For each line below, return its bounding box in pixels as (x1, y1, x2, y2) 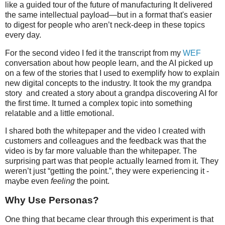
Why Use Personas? (5, 195, 99, 206)
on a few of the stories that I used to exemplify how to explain (5, 68, 219, 77)
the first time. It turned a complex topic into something (5, 98, 192, 107)
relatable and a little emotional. (5, 108, 116, 118)
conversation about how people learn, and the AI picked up (5, 58, 213, 67)
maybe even (5, 177, 51, 186)
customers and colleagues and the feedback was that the (5, 137, 206, 146)
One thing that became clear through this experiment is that (5, 215, 213, 224)
